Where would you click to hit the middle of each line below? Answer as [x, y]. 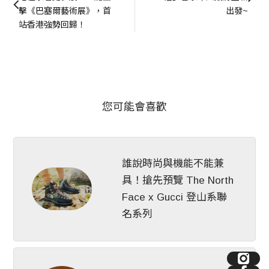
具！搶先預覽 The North [178, 180]
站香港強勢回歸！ [53, 24]
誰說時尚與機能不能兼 [173, 163]
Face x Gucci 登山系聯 [175, 197]
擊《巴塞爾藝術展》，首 [65, 11]
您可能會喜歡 [134, 107]
